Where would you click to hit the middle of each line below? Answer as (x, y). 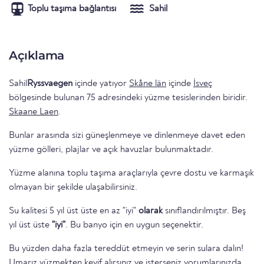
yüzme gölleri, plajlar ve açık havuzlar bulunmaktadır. (111, 150)
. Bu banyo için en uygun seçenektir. (134, 225)
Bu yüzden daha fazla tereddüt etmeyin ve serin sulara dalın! (126, 249)
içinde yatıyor (101, 84)
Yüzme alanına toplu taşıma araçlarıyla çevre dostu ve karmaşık (131, 174)
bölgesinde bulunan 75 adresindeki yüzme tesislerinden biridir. (128, 98)
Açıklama (37, 56)
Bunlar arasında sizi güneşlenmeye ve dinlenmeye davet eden (127, 136)
